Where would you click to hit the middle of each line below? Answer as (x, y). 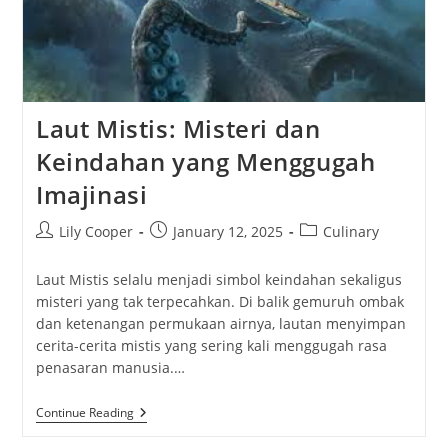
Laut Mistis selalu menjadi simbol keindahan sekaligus (218, 279)
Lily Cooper (95, 231)
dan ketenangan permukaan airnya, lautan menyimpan (220, 323)
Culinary (350, 231)
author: (59, 251)
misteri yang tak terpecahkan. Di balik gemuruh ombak (219, 301)
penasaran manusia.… (110, 367)
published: (184, 251)
